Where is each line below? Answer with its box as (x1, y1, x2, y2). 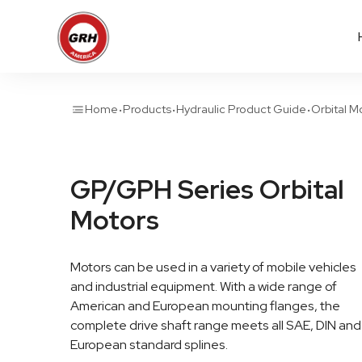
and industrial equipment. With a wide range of (70, 278, 337, 295)
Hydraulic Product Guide (176, 101, 306, 116)
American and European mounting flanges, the (70, 297, 340, 314)
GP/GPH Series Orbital (70, 172, 344, 207)
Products (123, 101, 171, 116)
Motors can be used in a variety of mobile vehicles (70, 259, 356, 276)
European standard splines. (70, 336, 228, 353)
